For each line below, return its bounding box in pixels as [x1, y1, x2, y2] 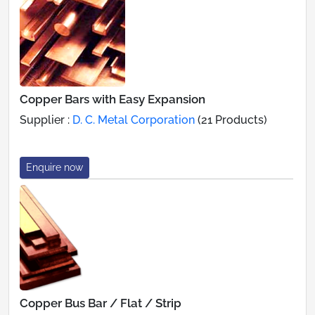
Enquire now [26, 161, 83, 173]
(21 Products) [195, 112, 267, 127]
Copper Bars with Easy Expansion [20, 91, 205, 106]
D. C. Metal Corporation [72, 112, 195, 127]
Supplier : [20, 112, 72, 127]
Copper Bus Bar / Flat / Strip [20, 295, 181, 310]
